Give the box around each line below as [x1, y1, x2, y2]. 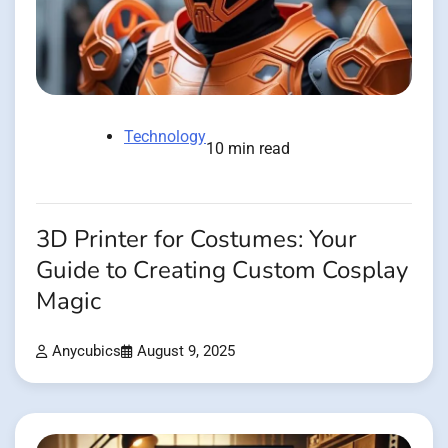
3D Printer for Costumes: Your [36, 222, 357, 256]
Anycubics [52, 342, 121, 360]
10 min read [206, 138, 290, 158]
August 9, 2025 [137, 342, 235, 360]
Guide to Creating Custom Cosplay [36, 253, 408, 287]
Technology [124, 126, 206, 146]
